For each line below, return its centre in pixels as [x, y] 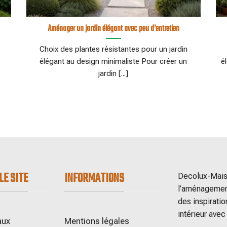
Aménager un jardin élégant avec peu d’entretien [113, 28]
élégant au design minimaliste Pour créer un [113, 61]
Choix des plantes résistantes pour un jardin [113, 49]
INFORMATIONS [94, 178]
